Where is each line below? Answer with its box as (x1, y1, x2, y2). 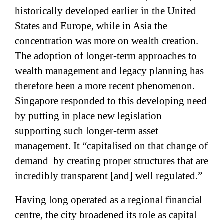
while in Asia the (96, 19, 167, 32)
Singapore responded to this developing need (15, 94, 207, 107)
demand (15, 154, 48, 167)
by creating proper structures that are (53, 154, 208, 167)
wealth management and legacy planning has (15, 64, 204, 77)
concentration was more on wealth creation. (15, 34, 198, 47)
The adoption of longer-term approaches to (15, 49, 197, 62)
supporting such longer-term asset (15, 124, 158, 137)
